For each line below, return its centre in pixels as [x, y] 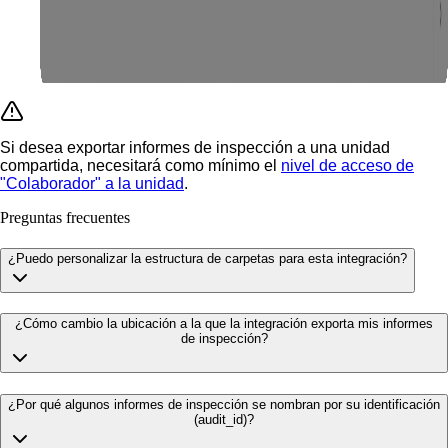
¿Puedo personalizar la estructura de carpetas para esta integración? [207, 258]
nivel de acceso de [347, 165]
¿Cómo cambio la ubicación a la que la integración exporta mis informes [224, 324]
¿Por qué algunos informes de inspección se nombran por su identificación [224, 405]
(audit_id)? [224, 420]
